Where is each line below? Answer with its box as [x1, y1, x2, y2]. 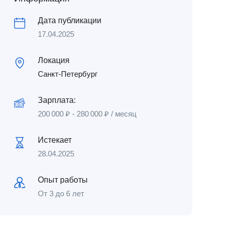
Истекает [37, 136, 72, 144]
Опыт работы [37, 176, 88, 184]
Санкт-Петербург [37, 70, 97, 78]
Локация [37, 56, 70, 65]
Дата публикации [37, 16, 101, 25]
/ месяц [108, 109, 137, 118]
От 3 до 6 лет [37, 189, 84, 198]
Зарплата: [37, 96, 76, 104]
